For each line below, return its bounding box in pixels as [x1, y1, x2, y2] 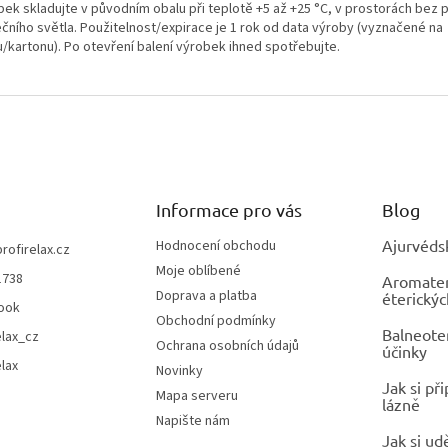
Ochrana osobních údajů [155, 335, 299, 356]
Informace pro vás [155, 198, 302, 220]
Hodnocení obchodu [155, 235, 276, 256]
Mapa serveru [155, 385, 238, 406]
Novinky [155, 360, 203, 381]
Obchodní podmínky [155, 310, 276, 331]
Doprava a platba [155, 285, 257, 306]
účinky [381, 340, 427, 361]
